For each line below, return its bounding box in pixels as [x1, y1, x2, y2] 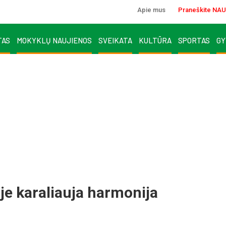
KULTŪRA [139, 35, 172, 45]
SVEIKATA [98, 35, 132, 45]
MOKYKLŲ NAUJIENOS [17, 35, 92, 45]
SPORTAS [178, 35, 210, 45]
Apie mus [137, 6, 165, 14]
